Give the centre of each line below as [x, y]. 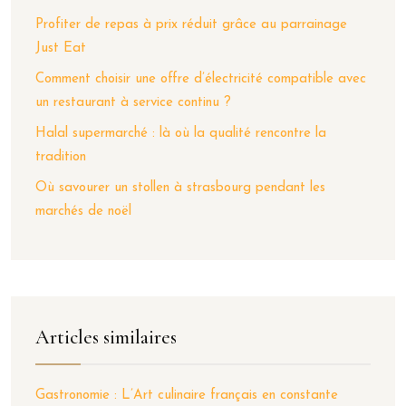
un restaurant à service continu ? [133, 102]
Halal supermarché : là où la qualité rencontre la [181, 133]
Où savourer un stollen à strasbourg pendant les [180, 188]
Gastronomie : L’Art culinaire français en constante [187, 395]
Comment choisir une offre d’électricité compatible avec [201, 79]
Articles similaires [106, 337]
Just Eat [61, 48]
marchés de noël [83, 211]
